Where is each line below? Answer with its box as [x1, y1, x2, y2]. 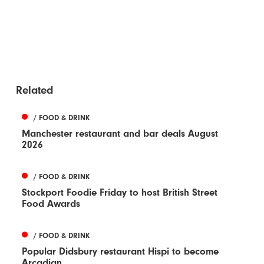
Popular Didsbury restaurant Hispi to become [22, 245, 219, 257]
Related [16, 83, 54, 97]
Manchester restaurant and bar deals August [22, 127, 219, 139]
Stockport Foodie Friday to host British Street [22, 186, 218, 198]
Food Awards [22, 197, 81, 209]
